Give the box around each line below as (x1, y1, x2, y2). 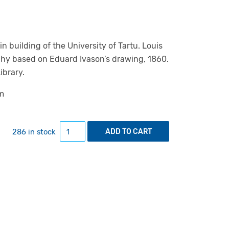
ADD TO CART (105, 127, 152, 136)
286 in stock (12, 127, 56, 136)
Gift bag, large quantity (59, 122, 149, 131)
